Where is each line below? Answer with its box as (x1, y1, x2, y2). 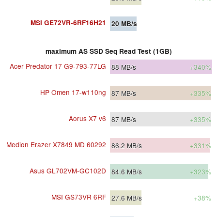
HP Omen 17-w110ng (40, 87, 106, 97)
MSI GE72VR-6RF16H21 (31, 18, 106, 28)
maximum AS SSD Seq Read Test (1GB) (45, 46, 172, 56)
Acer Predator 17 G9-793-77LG (10, 61, 106, 71)
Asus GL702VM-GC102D (30, 166, 106, 176)
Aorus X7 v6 (69, 113, 106, 124)
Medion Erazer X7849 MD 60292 (6, 139, 106, 150)
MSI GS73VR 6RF (51, 192, 106, 202)
